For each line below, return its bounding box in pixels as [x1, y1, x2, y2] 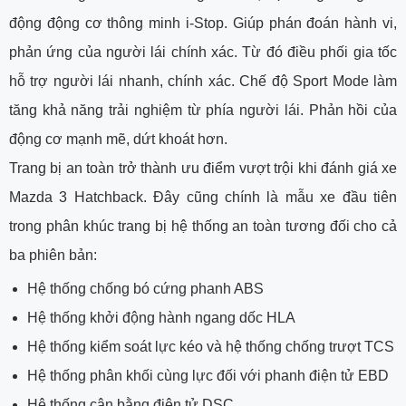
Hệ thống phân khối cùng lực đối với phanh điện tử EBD [27, 367, 389, 383]
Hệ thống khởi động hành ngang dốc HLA [27, 309, 295, 325]
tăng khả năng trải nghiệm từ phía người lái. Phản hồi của [9, 101, 397, 118]
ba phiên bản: [9, 246, 97, 263]
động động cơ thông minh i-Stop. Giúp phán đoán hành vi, [9, 14, 397, 31]
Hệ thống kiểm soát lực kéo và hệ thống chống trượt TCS [27, 338, 394, 354]
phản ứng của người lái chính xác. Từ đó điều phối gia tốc [9, 43, 397, 60]
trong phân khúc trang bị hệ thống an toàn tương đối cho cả [9, 217, 397, 234]
